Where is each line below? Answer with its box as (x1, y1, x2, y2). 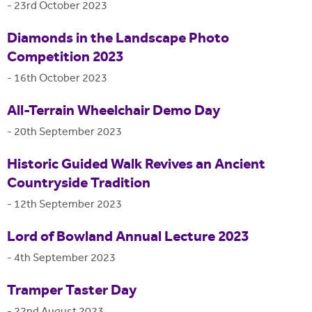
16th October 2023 (14, 71, 107, 88)
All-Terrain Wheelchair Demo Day (7, 100, 220, 123)
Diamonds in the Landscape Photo (7, 28, 229, 51)
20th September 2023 (14, 125, 122, 141)
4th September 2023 (14, 251, 116, 267)
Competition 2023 (7, 47, 123, 70)
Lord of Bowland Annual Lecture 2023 (7, 226, 249, 249)
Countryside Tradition (7, 173, 150, 196)
